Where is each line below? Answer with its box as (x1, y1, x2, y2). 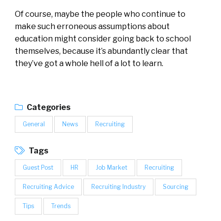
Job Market (96, 163, 127, 171)
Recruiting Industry (91, 183, 146, 190)
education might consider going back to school (15, 34, 191, 43)
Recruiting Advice (23, 183, 74, 190)
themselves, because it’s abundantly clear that (15, 46, 188, 56)
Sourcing (163, 183, 188, 190)
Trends (51, 202, 71, 210)
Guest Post (23, 163, 53, 171)
